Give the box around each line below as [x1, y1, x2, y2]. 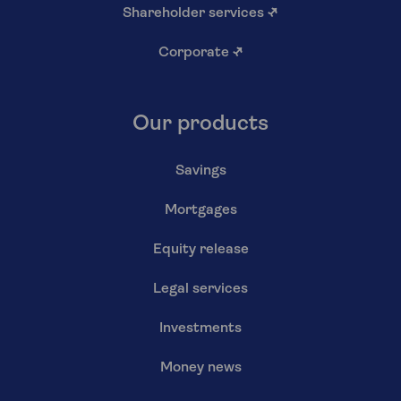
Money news [159, 360, 242, 375]
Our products [132, 113, 269, 135]
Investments [159, 320, 242, 336]
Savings [175, 163, 226, 178]
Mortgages [164, 202, 237, 218]
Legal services [153, 281, 248, 296]
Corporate [158, 45, 233, 60]
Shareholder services [123, 5, 268, 21]
